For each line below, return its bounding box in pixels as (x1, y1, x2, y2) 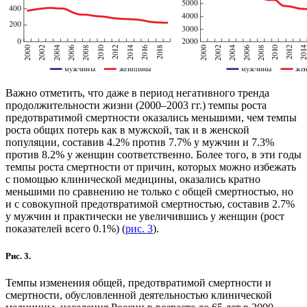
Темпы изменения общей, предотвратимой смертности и (5, 276, 271, 288)
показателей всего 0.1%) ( (5, 223, 125, 235)
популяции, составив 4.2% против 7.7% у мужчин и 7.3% (5, 136, 274, 149)
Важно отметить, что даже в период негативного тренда (5, 87, 269, 99)
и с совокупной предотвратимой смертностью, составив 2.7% (5, 198, 295, 210)
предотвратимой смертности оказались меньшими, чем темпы (5, 112, 297, 124)
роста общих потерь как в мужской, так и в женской (5, 124, 249, 136)
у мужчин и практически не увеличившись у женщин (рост (5, 210, 284, 223)
